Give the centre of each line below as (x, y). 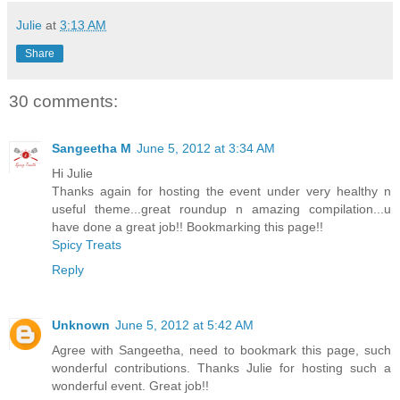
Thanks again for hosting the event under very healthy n (221, 191)
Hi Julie (72, 173)
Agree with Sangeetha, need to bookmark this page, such (221, 350)
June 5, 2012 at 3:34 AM (206, 148)
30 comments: (63, 102)
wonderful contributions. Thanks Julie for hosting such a (221, 367)
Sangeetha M (92, 148)
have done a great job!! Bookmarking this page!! (187, 226)
